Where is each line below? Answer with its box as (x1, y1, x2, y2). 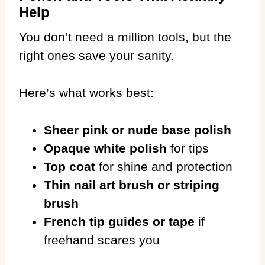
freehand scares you (44, 232, 160, 247)
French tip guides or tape (44, 214, 195, 228)
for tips (167, 141, 209, 155)
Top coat (44, 159, 95, 173)
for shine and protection (95, 159, 232, 173)
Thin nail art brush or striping (44, 177, 219, 192)
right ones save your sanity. (19, 48, 174, 62)
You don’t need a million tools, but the (19, 30, 231, 44)
